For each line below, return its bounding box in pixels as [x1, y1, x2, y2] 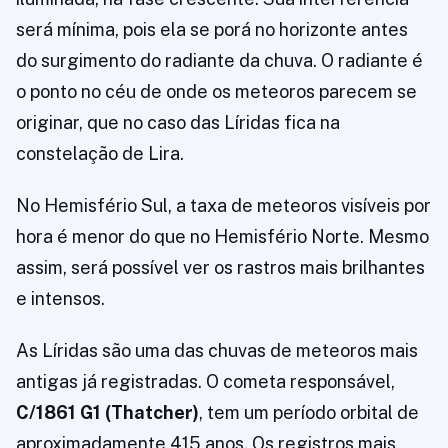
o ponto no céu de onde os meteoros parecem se [16, 81, 417, 102]
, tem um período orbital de [199, 402, 419, 423]
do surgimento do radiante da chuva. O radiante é [16, 50, 423, 71]
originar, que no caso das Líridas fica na [16, 112, 340, 133]
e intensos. [16, 288, 105, 309]
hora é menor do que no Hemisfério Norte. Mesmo [16, 226, 429, 247]
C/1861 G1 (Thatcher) [16, 402, 199, 423]
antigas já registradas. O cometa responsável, [16, 371, 395, 392]
